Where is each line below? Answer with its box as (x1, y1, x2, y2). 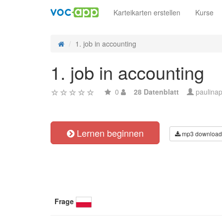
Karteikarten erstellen (113, 7, 180, 17)
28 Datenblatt (134, 87, 179, 97)
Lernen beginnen (74, 126, 144, 139)
